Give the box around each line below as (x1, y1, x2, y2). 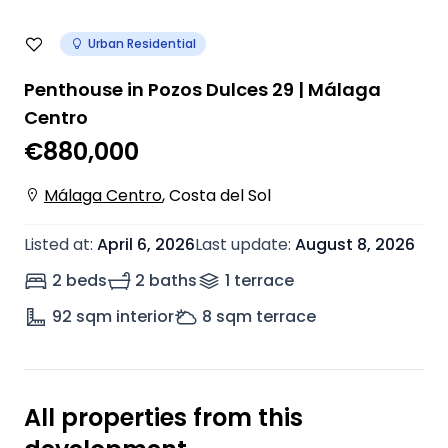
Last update (195, 233, 288, 256)
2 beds (52, 269, 107, 292)
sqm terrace (216, 305, 316, 328)
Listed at (24, 233, 90, 256)
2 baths (135, 269, 197, 292)
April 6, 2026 (97, 233, 195, 256)
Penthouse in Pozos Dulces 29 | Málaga (24, 77, 381, 102)
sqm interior (76, 305, 174, 328)
